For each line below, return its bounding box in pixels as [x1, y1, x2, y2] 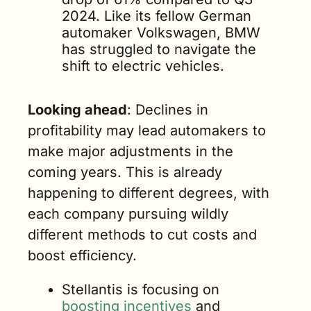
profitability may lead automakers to [28, 122, 266, 139]
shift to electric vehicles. [62, 58, 224, 74]
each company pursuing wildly [28, 205, 228, 222]
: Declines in [127, 101, 208, 118]
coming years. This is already [28, 164, 222, 180]
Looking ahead [28, 101, 127, 118]
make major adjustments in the [28, 143, 233, 160]
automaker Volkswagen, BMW [62, 24, 260, 41]
